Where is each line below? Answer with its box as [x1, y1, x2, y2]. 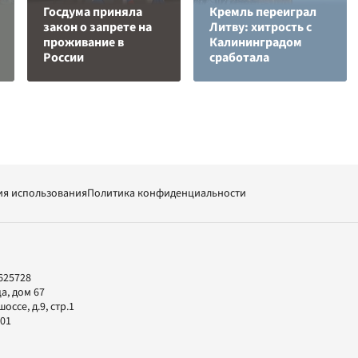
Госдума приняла [43, 3, 142, 21]
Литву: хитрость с [209, 18, 312, 36]
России [43, 49, 84, 66]
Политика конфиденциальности [87, 185, 246, 201]
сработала [209, 49, 269, 66]
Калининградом [209, 34, 302, 51]
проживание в [43, 34, 124, 51]
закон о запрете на [43, 18, 152, 36]
